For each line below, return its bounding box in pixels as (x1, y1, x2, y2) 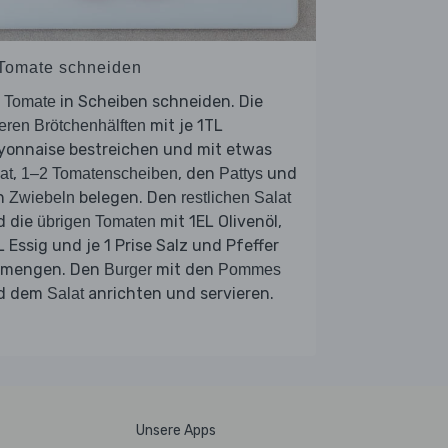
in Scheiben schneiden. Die (56, 91, 263, 111)
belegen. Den (75, 187, 181, 207)
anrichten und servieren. (84, 283, 274, 303)
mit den (152, 259, 218, 279)
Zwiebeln (9, 188, 75, 206)
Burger (104, 260, 152, 278)
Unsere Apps (136, 421, 216, 439)
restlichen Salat (181, 188, 291, 206)
